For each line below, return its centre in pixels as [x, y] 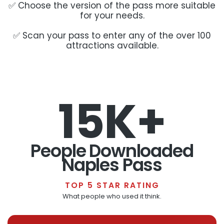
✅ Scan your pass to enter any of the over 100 [112, 35]
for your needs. [112, 15]
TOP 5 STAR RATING [112, 185]
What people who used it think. [112, 196]
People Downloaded [112, 150]
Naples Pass [112, 164]
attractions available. [112, 45]
